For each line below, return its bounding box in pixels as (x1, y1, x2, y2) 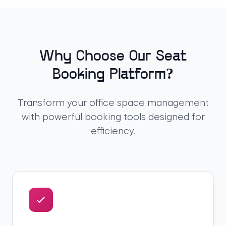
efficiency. (91, 127, 135, 136)
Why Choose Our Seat (39, 48, 187, 65)
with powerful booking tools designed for (21, 112, 205, 122)
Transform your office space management (17, 98, 209, 108)
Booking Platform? (52, 67, 174, 83)
